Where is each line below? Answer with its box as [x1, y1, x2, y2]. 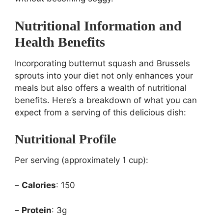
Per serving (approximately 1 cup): [15, 155, 148, 165]
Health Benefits [15, 34, 105, 50]
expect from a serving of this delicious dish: [15, 108, 186, 118]
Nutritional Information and [15, 18, 182, 34]
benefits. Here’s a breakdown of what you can [15, 95, 197, 106]
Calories [22, 180, 56, 191]
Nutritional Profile [15, 132, 116, 147]
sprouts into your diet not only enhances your [15, 71, 193, 81]
